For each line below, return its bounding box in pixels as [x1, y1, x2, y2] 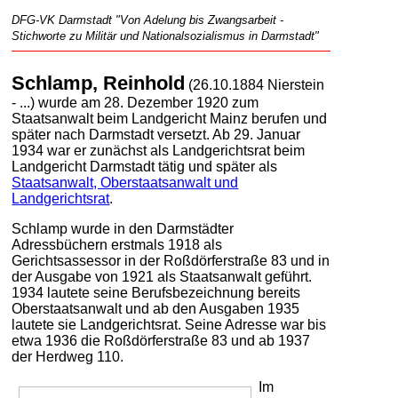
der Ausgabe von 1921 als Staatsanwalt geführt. [12, 268, 313, 284]
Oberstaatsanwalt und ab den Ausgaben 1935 [12, 300, 300, 316]
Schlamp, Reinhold [12, 71, 186, 94]
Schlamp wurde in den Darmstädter [12, 220, 235, 236]
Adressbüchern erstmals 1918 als [12, 236, 223, 252]
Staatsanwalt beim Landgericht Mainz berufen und [12, 110, 328, 126]
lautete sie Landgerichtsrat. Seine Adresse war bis [12, 316, 327, 332]
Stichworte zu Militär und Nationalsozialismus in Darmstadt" [12, 29, 320, 44]
